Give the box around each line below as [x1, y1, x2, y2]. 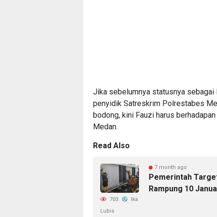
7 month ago [155, 164, 187, 171]
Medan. [93, 122, 118, 132]
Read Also [93, 141, 130, 151]
